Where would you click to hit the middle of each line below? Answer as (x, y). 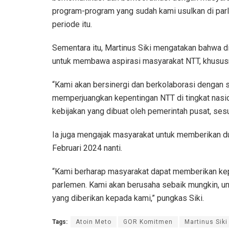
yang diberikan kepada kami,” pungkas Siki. (128, 198)
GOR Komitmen (148, 222)
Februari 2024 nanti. (87, 148)
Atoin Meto (94, 222)
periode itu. (72, 24)
